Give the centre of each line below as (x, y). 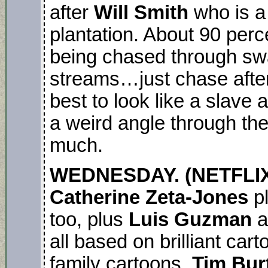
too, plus (89, 220)
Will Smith (141, 13)
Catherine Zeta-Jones (149, 198)
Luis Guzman (190, 220)
